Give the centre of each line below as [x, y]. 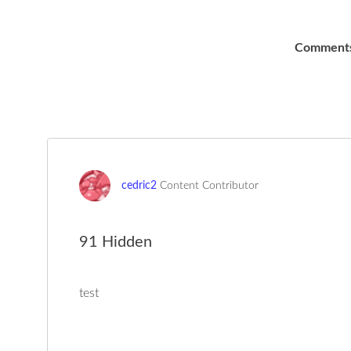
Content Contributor [209, 186]
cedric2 [139, 185]
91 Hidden [116, 242]
